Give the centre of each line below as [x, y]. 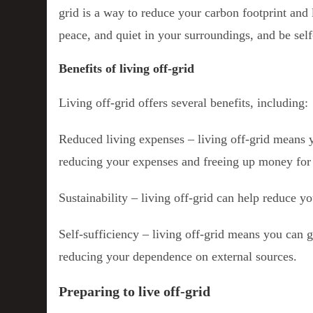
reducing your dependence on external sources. [178, 256]
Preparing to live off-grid [135, 291]
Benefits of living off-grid [127, 68]
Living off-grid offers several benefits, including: [184, 102]
